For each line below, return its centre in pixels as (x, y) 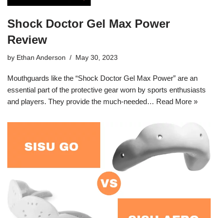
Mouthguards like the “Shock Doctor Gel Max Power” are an (102, 78)
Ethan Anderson (41, 57)
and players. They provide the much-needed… (82, 101)
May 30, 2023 (97, 57)
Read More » (177, 101)
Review (27, 39)
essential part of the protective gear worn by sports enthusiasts (107, 90)
